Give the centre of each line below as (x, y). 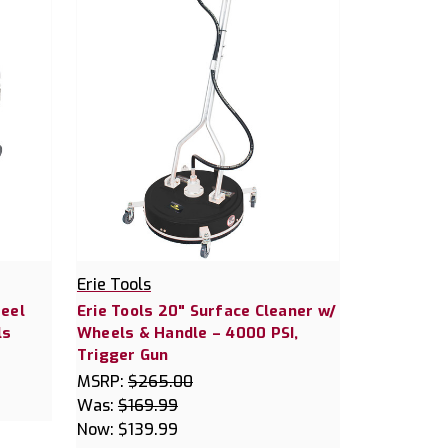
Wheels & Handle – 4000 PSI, (187, 332)
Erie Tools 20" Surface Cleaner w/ (206, 310)
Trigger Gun (122, 354)
